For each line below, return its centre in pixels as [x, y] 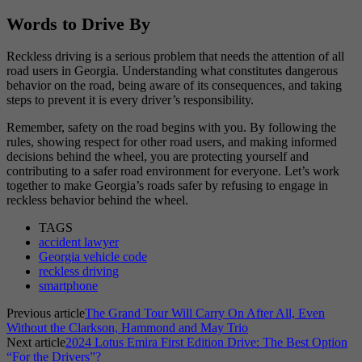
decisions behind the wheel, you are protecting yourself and [158, 156]
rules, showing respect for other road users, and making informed [172, 141]
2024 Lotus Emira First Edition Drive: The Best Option [206, 342]
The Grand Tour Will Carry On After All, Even [205, 313]
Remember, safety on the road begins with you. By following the [171, 127]
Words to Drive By [78, 23]
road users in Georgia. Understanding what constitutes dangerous [172, 70]
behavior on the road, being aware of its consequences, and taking [174, 85]
